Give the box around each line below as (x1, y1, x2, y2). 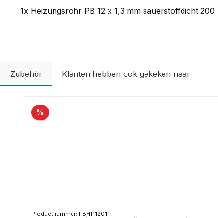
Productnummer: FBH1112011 (31, 210, 109, 217)
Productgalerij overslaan (22, 96, 112, 107)
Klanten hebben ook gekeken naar (62, 69, 190, 79)
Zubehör (10, 69, 42, 79)
